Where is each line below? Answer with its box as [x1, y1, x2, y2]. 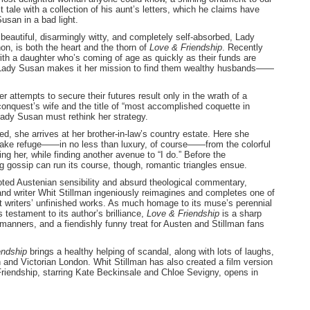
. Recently [222, 42, 263, 53]
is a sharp [222, 208, 262, 219]
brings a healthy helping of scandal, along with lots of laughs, [27, 246, 274, 257]
